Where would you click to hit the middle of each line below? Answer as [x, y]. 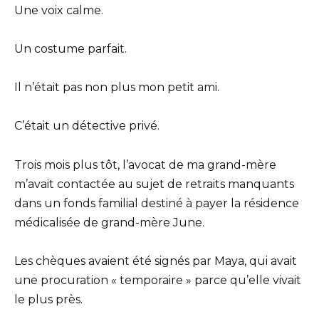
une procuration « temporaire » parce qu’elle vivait [158, 280]
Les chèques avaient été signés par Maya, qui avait [156, 261]
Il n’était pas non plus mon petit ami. [117, 88]
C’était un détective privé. [87, 126]
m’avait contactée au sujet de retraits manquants [154, 184]
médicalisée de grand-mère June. [109, 222]
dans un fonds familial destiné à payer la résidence [157, 203]
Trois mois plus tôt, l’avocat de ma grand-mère [145, 164]
